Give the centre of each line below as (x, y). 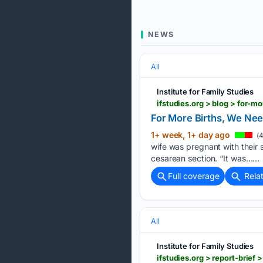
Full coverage (194, 176)
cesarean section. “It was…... (205, 158)
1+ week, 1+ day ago (192, 135)
